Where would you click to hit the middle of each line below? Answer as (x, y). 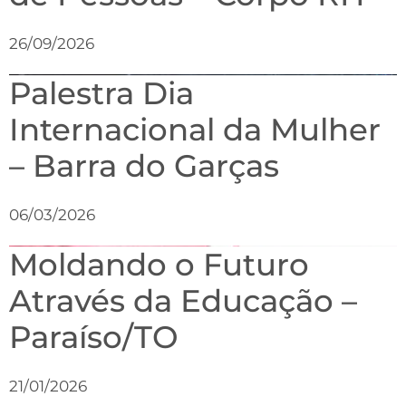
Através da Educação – (183, 301)
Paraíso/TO (94, 337)
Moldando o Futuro (159, 265)
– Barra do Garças (144, 166)
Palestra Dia (101, 93)
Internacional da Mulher (195, 130)
